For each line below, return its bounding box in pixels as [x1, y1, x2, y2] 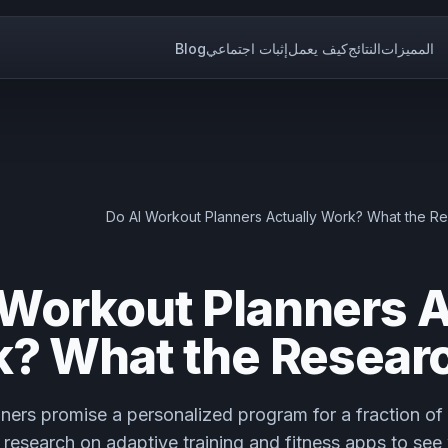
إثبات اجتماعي [206, 39, 289, 57]
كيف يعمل [288, 39, 349, 57]
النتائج [348, 39, 382, 57]
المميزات [381, 39, 435, 57]
